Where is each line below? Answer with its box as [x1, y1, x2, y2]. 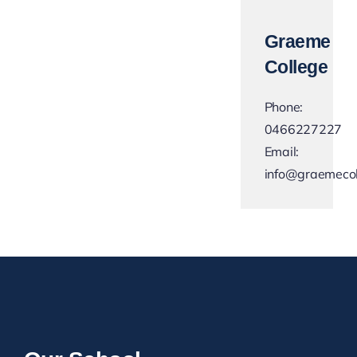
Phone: [264, 98, 304, 115]
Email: [264, 143, 300, 159]
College [264, 56, 328, 77]
